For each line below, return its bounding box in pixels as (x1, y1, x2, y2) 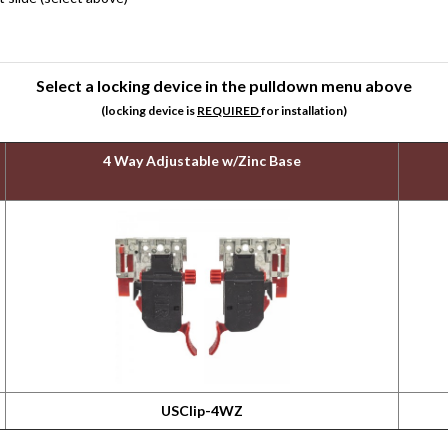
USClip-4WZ (161, 402, 244, 419)
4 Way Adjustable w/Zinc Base (103, 152, 302, 169)
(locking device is (101, 103, 197, 118)
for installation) (261, 103, 347, 118)
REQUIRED (197, 103, 261, 118)
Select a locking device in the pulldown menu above (36, 76, 412, 95)
